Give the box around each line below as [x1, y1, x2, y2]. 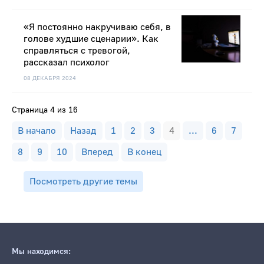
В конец [127, 146, 161, 159]
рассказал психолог [24, 57, 110, 69]
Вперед [81, 146, 113, 159]
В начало [18, 125, 56, 137]
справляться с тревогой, [24, 45, 130, 57]
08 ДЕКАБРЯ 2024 [24, 74, 76, 82]
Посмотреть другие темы [29, 176, 137, 188]
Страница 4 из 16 [12, 105, 78, 116]
